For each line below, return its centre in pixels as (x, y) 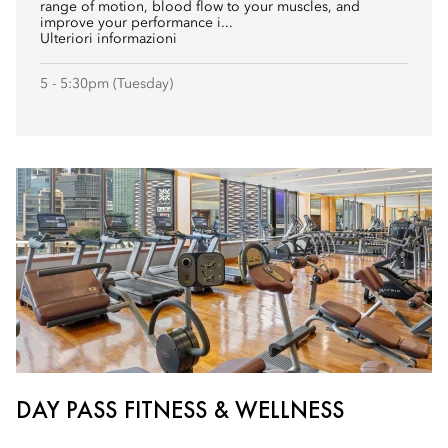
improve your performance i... (136, 23)
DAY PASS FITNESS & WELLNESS (180, 409)
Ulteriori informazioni (108, 39)
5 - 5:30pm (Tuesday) (106, 84)
